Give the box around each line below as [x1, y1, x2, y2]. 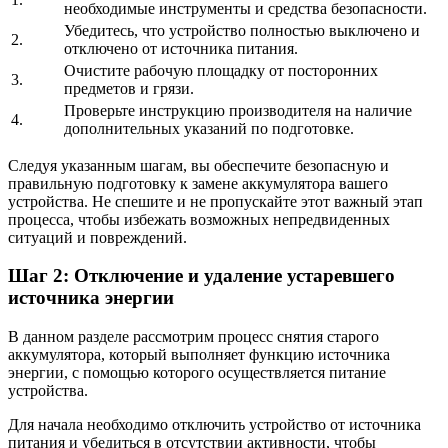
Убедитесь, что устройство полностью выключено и [64, 21, 420, 39]
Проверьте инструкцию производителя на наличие [64, 101, 412, 119]
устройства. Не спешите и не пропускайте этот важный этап [8, 192, 423, 210]
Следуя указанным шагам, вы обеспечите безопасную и [8, 156, 389, 174]
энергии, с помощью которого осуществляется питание [8, 364, 386, 382]
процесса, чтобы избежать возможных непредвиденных [8, 210, 390, 228]
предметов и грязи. [64, 79, 194, 97]
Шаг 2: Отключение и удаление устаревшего [8, 265, 395, 287]
